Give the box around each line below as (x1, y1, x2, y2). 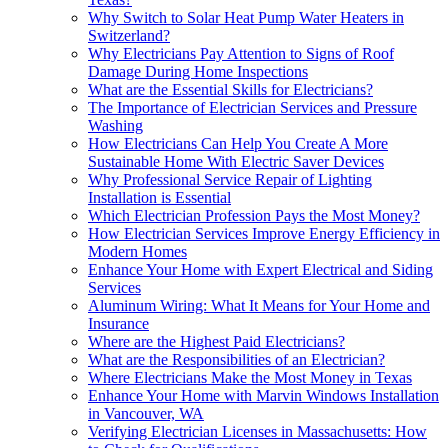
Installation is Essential (88, 188, 231, 206)
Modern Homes (88, 242, 187, 260)
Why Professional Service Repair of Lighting (88, 170, 372, 188)
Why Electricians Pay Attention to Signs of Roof (88, 44, 394, 62)
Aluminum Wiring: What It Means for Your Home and (88, 296, 430, 314)
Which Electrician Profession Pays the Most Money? (88, 206, 420, 224)
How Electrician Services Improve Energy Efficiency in (88, 224, 440, 242)
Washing (88, 116, 143, 134)
